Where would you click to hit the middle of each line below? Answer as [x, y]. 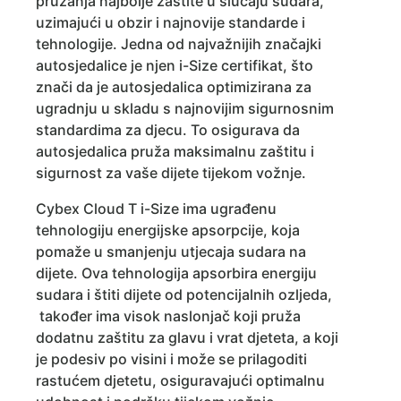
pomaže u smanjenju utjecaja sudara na [171, 252]
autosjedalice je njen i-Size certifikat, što [175, 66]
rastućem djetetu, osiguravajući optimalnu [180, 381]
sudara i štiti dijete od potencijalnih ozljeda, [184, 295]
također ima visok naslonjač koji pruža [168, 316]
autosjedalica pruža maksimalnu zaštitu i [175, 152]
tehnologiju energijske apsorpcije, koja [168, 230]
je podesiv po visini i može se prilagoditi [171, 359]
